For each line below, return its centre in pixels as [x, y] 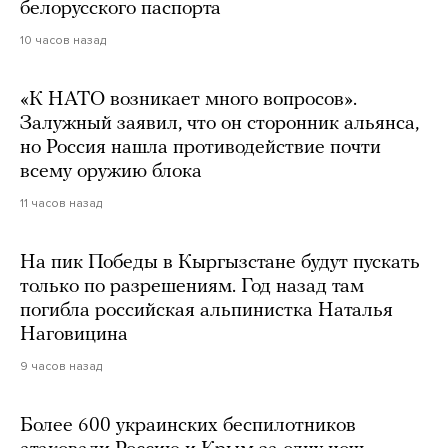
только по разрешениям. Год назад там [192, 286]
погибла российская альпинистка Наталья [206, 310]
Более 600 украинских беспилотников [188, 425]
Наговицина [74, 334]
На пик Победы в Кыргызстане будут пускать [220, 262]
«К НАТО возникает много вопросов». [188, 99]
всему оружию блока [111, 171]
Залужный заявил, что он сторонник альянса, [219, 123]
